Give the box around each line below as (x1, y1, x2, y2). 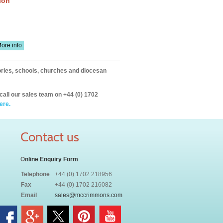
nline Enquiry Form (25, 156, 78, 163)
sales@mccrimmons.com (55, 192, 122, 199)
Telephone (21, 171, 50, 178)
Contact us (20, 129, 79, 145)
